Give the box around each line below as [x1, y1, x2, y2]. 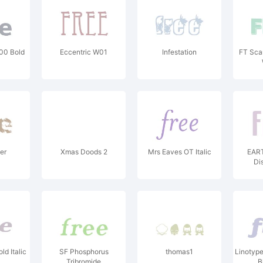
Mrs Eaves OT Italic [147, 147, 211, 156]
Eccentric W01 [60, 48, 107, 56]
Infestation [162, 48, 197, 56]
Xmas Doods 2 [60, 147, 107, 156]
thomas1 [166, 247, 193, 256]
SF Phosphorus [59, 247, 109, 256]
